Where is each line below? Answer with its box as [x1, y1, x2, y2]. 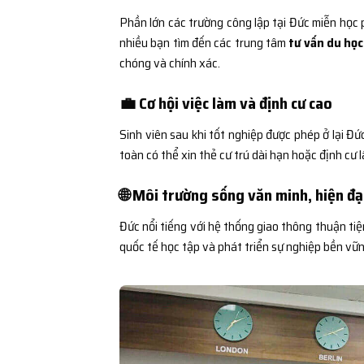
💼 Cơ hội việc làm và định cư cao [119, 89, 332, 116]
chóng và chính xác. [119, 52, 220, 73]
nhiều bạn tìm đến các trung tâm [119, 32, 289, 53]
